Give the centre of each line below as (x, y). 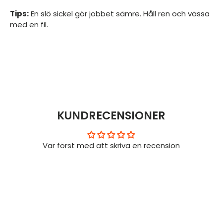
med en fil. (29, 25)
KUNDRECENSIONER (111, 116)
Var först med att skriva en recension (111, 146)
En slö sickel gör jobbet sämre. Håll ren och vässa (119, 14)
